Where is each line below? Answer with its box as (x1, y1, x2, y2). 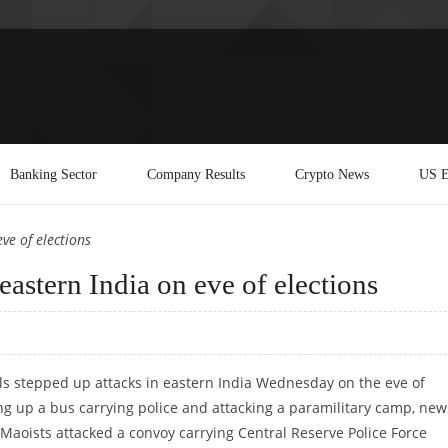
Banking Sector (10, 165, 97, 182)
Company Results (147, 165, 245, 182)
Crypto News (295, 165, 369, 182)
